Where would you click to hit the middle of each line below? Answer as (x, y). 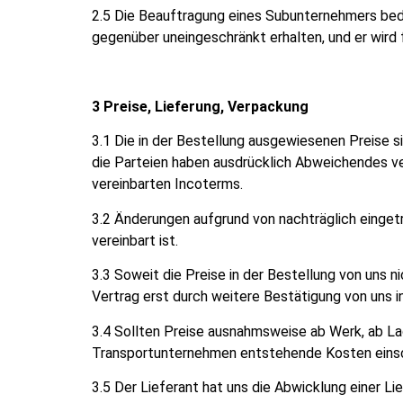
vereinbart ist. (135, 240)
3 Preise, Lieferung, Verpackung (200, 106)
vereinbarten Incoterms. (167, 184)
